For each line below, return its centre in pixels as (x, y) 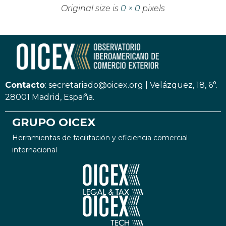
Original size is (91, 9)
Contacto (25, 85)
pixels (153, 9)
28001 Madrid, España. (50, 97)
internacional (35, 150)
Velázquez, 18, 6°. (184, 85)
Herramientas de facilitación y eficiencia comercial (100, 138)
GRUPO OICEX (54, 122)
